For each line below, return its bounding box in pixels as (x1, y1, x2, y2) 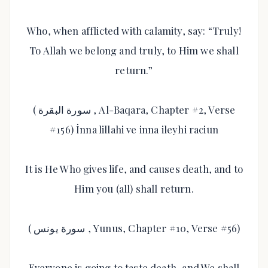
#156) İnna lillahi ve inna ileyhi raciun (50, 123, 218, 136)
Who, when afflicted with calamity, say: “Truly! (27, 24, 241, 37)
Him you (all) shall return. (74, 182, 194, 195)
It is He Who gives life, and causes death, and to (25, 162, 243, 175)
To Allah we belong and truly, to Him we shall (29, 44, 239, 57)
